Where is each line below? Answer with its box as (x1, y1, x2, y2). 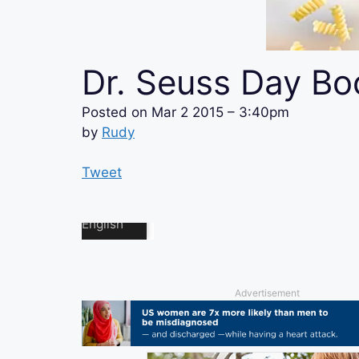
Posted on (82, 103, 151, 120)
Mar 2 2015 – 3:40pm (151, 103, 289, 120)
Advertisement (234, 286, 300, 299)
